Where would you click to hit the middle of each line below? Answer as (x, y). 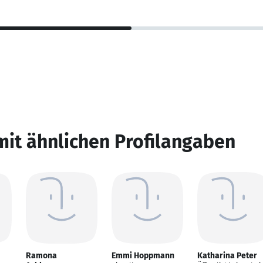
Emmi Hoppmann (143, 256)
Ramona (41, 256)
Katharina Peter (227, 256)
